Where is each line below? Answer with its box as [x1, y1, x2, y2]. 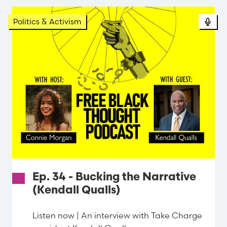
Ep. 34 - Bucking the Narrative [32, 172, 196, 184]
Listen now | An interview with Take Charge [32, 210, 202, 220]
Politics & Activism [13, 17, 81, 27]
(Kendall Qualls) [32, 185, 121, 197]
